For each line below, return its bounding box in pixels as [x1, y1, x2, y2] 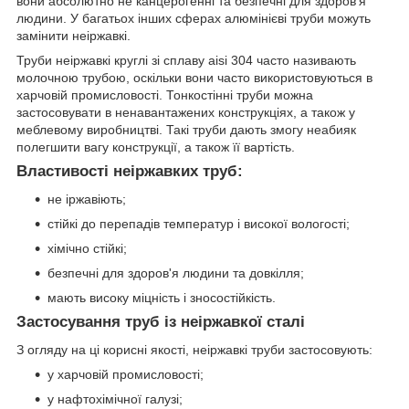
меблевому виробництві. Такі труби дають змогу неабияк [16, 122, 356, 138]
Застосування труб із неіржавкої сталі [16, 312, 305, 330]
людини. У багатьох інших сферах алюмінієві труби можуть [16, 11, 371, 26]
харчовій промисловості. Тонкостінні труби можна [16, 88, 313, 103]
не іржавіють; [47, 191, 126, 206]
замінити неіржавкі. [16, 28, 131, 44]
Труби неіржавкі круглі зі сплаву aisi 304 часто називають [16, 53, 356, 68]
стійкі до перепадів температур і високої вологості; [47, 215, 350, 231]
